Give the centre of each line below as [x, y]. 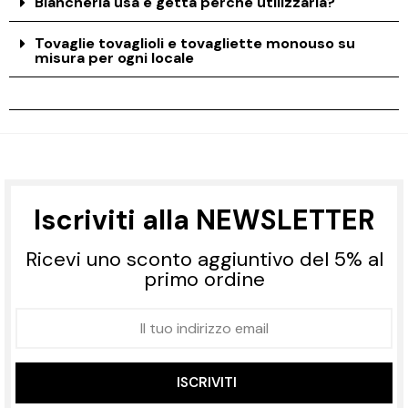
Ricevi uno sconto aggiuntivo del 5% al [204, 259]
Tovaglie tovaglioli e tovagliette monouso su [195, 43]
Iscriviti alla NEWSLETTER [204, 219]
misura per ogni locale [115, 57]
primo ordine [204, 279]
